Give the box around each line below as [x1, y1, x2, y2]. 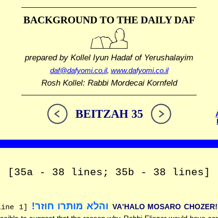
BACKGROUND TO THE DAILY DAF [23, 14, 195, 26]
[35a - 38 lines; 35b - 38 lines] [8, 167, 210, 179]
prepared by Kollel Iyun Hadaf [25, 53, 132, 62]
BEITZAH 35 [75, 108, 143, 121]
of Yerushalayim [132, 53, 193, 62]
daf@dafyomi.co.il [50, 66, 107, 75]
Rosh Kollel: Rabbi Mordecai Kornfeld [41, 78, 177, 88]
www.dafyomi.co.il [110, 66, 168, 75]
